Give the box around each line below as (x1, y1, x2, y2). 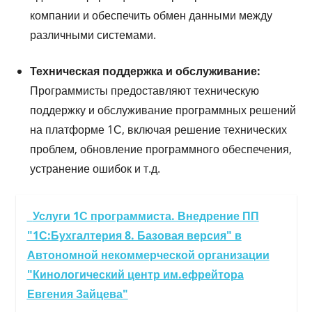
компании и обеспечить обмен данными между (29, 7, 272, 23)
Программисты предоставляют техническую (29, 82, 259, 98)
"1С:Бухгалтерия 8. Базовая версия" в (26, 227, 242, 243)
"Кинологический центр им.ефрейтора (26, 266, 244, 282)
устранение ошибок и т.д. (29, 160, 160, 176)
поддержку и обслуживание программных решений (29, 102, 296, 118)
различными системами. (29, 26, 156, 42)
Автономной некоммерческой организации (26, 247, 270, 263)
